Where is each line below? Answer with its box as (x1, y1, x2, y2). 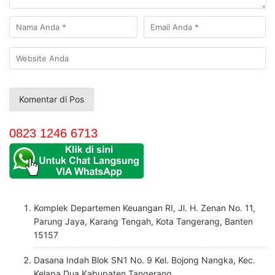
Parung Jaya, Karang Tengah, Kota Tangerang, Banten (34, 215, 253, 227)
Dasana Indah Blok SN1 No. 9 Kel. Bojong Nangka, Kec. (34, 254, 255, 265)
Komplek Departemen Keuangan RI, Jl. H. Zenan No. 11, (34, 202, 255, 213)
